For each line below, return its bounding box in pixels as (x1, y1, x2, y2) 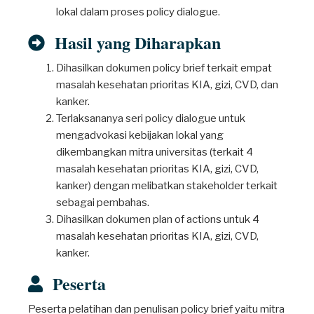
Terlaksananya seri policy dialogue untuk (56, 112, 245, 125)
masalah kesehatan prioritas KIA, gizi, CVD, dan (56, 78, 278, 91)
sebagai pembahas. (56, 196, 149, 209)
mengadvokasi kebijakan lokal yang (56, 129, 224, 142)
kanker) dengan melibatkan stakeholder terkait (56, 179, 278, 192)
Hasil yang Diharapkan (45, 30, 221, 55)
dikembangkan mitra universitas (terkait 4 (56, 146, 253, 158)
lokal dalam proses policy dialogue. (56, 6, 220, 18)
